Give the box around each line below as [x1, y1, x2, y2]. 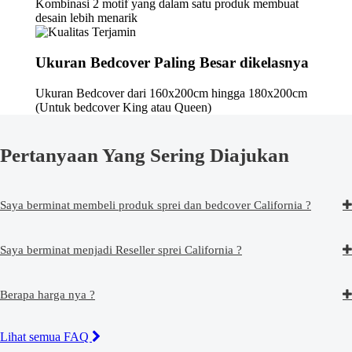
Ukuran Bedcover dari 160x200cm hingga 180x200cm [35, 86, 307, 100]
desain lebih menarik [35, 11, 137, 25]
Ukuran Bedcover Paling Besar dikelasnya [35, 54, 309, 71]
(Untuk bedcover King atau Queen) [35, 100, 211, 114]
